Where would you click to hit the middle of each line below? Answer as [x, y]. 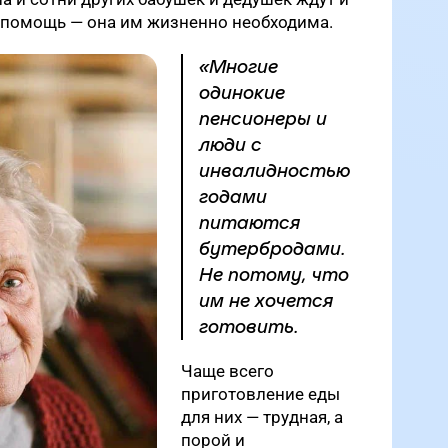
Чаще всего [227, 370]
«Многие [238, 66]
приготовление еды [260, 393]
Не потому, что [274, 274]
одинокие [242, 92]
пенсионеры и [263, 118]
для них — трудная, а [262, 416]
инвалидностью [274, 170]
